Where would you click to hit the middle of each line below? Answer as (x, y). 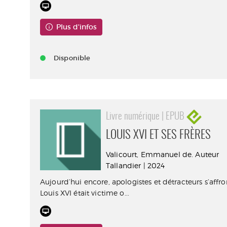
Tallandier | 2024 (136, 165)
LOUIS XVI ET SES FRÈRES (159, 136)
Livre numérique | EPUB (146, 117)
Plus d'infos (76, 27)
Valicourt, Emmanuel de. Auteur (163, 154)
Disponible (72, 58)
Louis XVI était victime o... (85, 193)
